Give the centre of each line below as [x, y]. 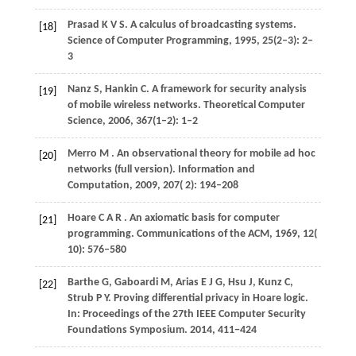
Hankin [122, 90]
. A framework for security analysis [226, 90]
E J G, [214, 283]
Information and [216, 170]
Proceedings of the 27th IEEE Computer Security [194, 315]
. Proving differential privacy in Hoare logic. [208, 299]
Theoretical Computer [254, 106]
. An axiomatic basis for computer [201, 219]
